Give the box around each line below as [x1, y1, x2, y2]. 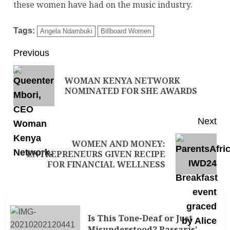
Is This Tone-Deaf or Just [88, 212, 193, 224]
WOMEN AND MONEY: [72, 138, 165, 150]
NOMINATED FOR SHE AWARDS [65, 85, 197, 97]
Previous [13, 48, 49, 59]
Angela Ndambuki [40, 27, 92, 35]
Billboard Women [101, 27, 151, 35]
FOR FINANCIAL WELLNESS [47, 159, 165, 170]
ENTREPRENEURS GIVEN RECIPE [27, 148, 165, 160]
